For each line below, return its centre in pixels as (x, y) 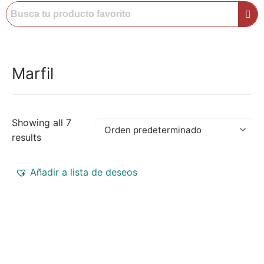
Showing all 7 (42, 122)
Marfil (33, 73)
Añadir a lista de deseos (84, 172)
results (27, 137)
